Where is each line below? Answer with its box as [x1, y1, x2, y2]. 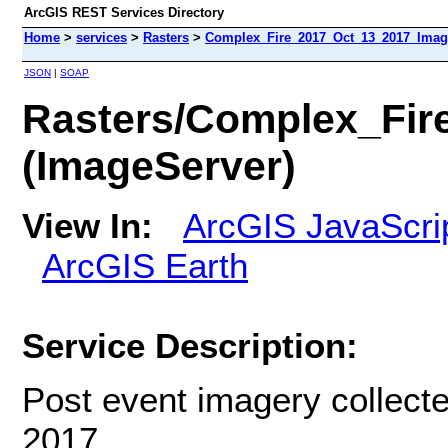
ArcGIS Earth [42, 245, 248, 285]
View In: [22, 205, 153, 245]
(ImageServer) [22, 142, 296, 189]
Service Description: [22, 325, 358, 365]
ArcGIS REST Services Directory [24, 5, 224, 20]
